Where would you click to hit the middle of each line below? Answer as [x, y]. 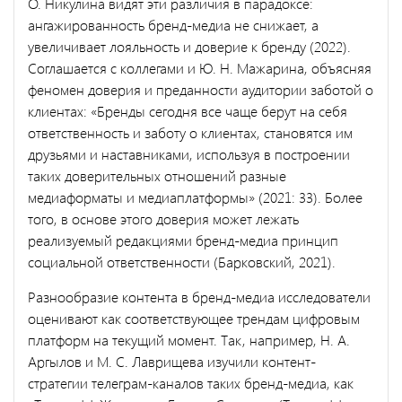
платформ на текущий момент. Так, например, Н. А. [189, 339]
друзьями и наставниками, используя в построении [189, 153]
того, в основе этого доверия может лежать [163, 218]
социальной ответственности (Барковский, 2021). [184, 261]
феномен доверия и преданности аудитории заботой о [201, 89]
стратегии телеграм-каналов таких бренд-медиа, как [191, 382]
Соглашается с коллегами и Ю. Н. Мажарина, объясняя [200, 67]
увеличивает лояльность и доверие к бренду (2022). [189, 46]
